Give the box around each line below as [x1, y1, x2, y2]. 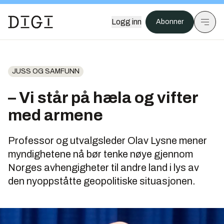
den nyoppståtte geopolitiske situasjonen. [8, 175, 195, 186]
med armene [8, 106, 103, 124]
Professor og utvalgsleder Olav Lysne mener [8, 135, 207, 146]
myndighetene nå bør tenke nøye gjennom [8, 148, 193, 159]
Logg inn [111, 17, 141, 26]
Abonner [156, 18, 183, 25]
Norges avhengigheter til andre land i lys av [8, 162, 199, 173]
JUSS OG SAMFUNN [12, 67, 79, 75]
